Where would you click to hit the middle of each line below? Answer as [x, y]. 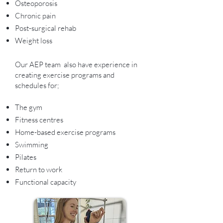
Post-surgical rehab [46, 28]
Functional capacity [46, 182]
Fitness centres [39, 120]
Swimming [32, 145]
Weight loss [34, 41]
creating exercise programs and [65, 75]
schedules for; [38, 85]
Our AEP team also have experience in [76, 64]
